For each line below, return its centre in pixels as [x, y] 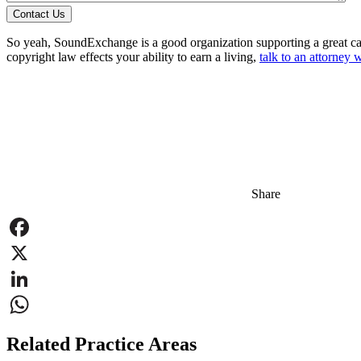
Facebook [31, 252]
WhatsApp [34, 330]
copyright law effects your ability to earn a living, [133, 56]
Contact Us [39, 14]
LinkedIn [30, 304]
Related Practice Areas [102, 344]
